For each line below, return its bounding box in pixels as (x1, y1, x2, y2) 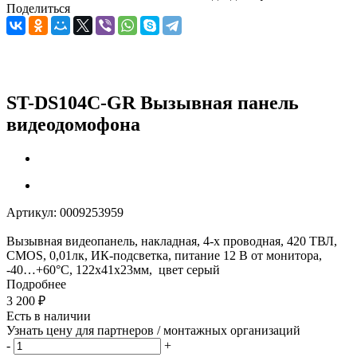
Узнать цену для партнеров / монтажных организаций (6, 323, 300, 337)
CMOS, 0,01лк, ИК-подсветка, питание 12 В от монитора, (6, 248, 322, 262)
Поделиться (6, 2, 70, 15)
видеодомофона (6, 113, 140, 135)
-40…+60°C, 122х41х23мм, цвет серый (6, 262, 220, 277)
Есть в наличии (6, 308, 91, 323)
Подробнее (6, 277, 66, 291)
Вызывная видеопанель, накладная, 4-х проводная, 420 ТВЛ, (6, 233, 337, 248)
